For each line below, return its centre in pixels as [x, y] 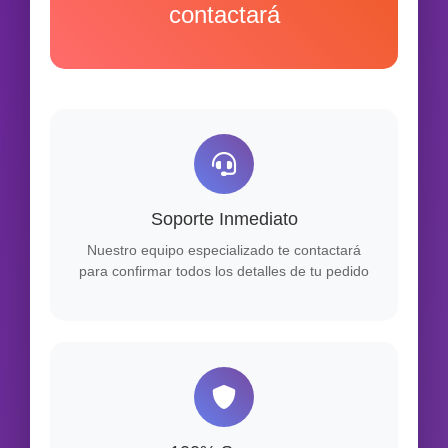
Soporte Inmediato [224, 219]
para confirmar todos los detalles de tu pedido [224, 271]
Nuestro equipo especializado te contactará [224, 250]
